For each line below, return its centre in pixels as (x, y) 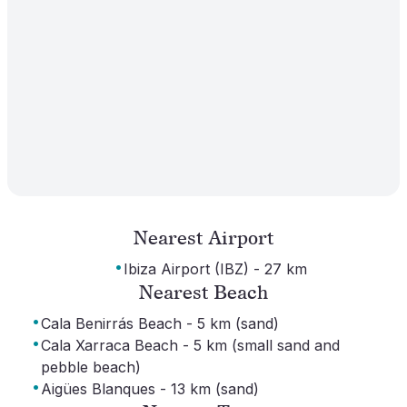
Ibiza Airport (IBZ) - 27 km (215, 268)
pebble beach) (91, 367)
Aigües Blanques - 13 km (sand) (150, 388)
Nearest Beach (203, 292)
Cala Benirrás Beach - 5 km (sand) (160, 323)
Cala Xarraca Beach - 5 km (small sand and (190, 345)
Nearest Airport (203, 237)
